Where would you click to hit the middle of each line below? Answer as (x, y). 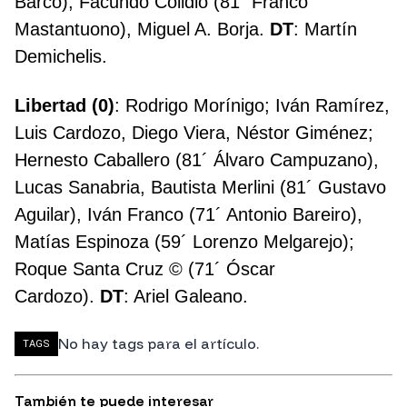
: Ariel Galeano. (186, 297)
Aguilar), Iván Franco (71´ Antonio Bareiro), (189, 215)
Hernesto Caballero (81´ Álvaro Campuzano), (197, 160)
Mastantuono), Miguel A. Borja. (142, 30)
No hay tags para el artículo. (159, 344)
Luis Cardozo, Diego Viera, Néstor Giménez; (194, 133)
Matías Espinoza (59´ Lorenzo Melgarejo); (184, 242)
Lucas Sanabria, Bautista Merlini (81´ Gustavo (200, 188)
